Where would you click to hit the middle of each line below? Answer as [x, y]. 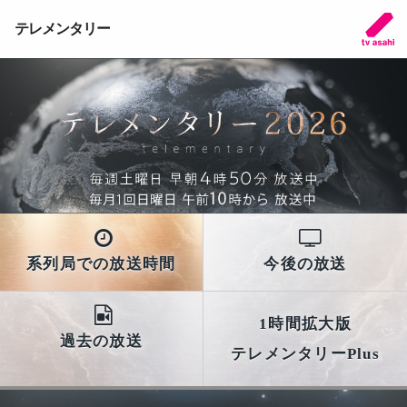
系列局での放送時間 [101, 263]
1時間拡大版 [305, 324]
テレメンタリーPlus [305, 354]
